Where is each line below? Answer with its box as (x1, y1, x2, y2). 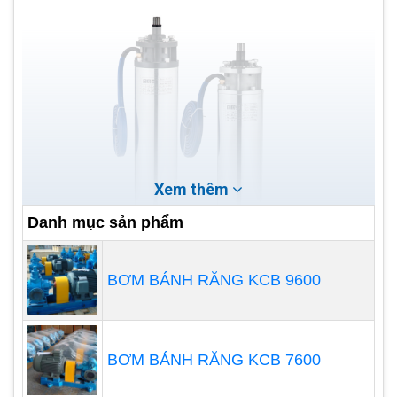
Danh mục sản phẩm (27, 214, 183, 231)
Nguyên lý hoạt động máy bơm (22, 361, 348, 390)
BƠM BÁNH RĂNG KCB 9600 (107, 271, 321, 289)
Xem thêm (154, 180, 232, 198)
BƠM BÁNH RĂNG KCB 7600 (107, 351, 321, 369)
